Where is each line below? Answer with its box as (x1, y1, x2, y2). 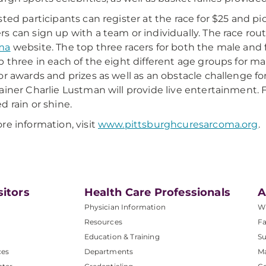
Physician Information (84, 202, 166, 211)
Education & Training (84, 232, 160, 241)
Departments (84, 247, 134, 256)
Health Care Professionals (84, 186, 230, 199)
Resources (84, 217, 122, 226)
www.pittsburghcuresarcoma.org (97, 119, 258, 130)
